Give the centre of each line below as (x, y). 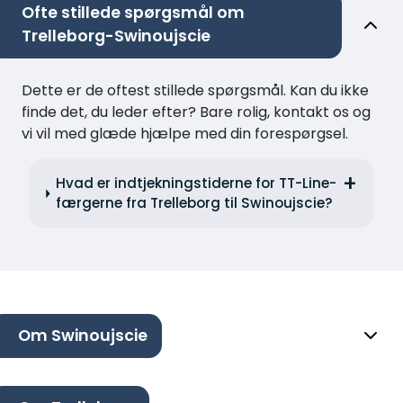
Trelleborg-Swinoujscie (116, 36)
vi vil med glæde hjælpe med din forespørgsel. (185, 134)
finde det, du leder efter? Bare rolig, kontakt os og (196, 112)
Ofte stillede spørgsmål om (133, 13)
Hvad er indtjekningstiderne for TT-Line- (197, 184)
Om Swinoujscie (83, 336)
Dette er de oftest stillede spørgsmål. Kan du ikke (195, 91)
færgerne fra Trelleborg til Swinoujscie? (195, 203)
